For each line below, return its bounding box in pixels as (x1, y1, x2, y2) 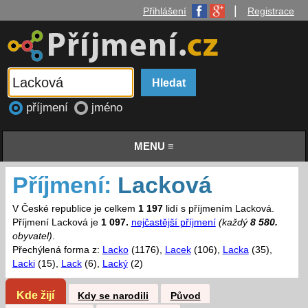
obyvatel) (12, 231, 52, 242)
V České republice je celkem (12, 203, 138, 214)
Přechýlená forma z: (12, 245, 102, 256)
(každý (218, 217, 250, 228)
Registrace (247, 5, 294, 16)
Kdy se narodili (78, 290, 149, 301)
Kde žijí (16, 288, 55, 301)
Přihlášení (143, 5, 186, 16)
